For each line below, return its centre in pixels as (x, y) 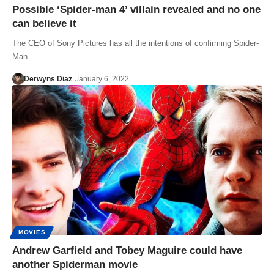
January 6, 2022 (102, 79)
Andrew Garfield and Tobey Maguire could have (127, 250)
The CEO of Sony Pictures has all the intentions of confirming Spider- (135, 43)
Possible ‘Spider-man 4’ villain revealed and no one (136, 9)
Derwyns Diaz (48, 79)
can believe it (44, 23)
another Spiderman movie (75, 264)
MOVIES (32, 232)
